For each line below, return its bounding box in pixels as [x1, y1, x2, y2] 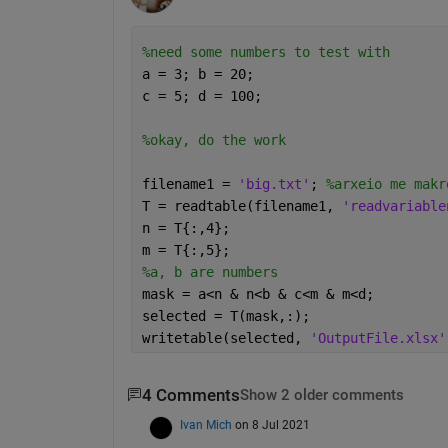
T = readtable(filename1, [141, 197, 342, 214]
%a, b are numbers [141, 263, 278, 280]
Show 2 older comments [239, 386, 404, 404]
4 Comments [141, 385, 240, 405]
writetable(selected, [141, 329, 310, 346]
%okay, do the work [141, 131, 286, 148]
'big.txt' [237, 175, 310, 192]
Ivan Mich [179, 417, 232, 432]
